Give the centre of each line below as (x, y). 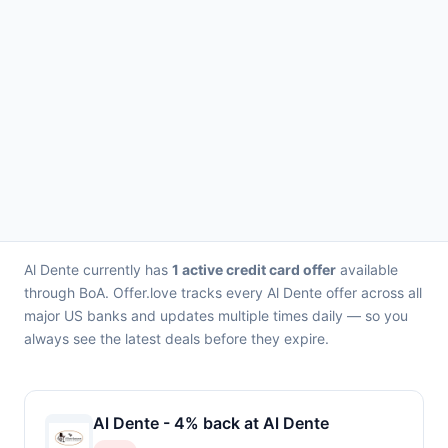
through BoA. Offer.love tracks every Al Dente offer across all (223, 292)
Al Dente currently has (98, 269)
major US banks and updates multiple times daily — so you (216, 315)
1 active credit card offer (254, 269)
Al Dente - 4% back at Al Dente (211, 423)
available (367, 269)
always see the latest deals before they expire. (176, 338)
